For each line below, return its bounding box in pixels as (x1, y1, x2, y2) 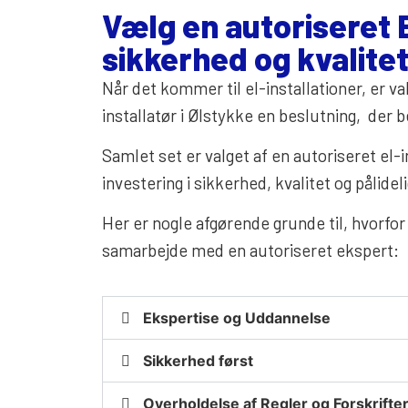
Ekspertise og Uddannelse (143, 308, 331, 327)
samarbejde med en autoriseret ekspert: (102, 240, 399, 261)
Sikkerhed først (143, 351, 253, 370)
